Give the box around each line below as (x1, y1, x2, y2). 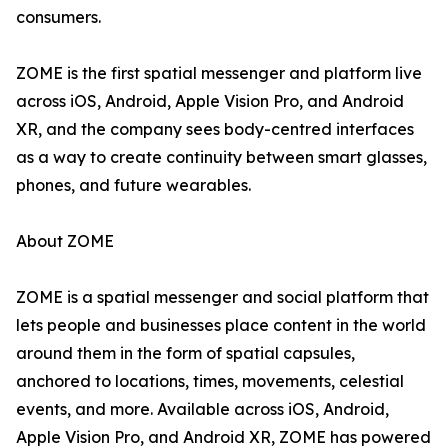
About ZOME (16, 231, 114, 252)
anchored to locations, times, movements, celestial (16, 371, 404, 392)
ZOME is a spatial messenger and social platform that (16, 287, 429, 308)
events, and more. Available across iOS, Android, (16, 399, 389, 420)
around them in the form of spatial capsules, (16, 343, 355, 364)
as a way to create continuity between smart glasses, (16, 147, 427, 168)
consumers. (16, 7, 101, 28)
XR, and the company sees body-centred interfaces (16, 119, 414, 140)
